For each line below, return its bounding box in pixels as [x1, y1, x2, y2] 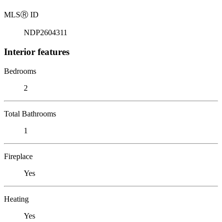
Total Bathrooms [4, 109, 56, 118]
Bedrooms [4, 66, 36, 75]
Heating [4, 194, 29, 203]
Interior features [4, 46, 69, 57]
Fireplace [4, 152, 33, 161]
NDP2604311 [24, 28, 67, 37]
